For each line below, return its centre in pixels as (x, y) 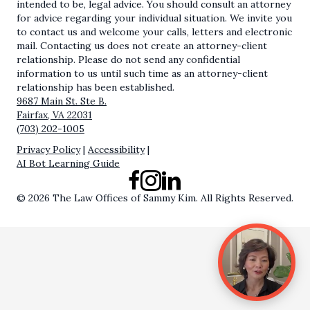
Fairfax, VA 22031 (54, 115)
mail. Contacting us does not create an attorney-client (142, 46)
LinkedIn (181, 177)
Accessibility (116, 150)
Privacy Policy (48, 150)
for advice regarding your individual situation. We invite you (154, 18)
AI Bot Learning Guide (68, 164)
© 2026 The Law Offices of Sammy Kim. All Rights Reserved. (155, 198)
